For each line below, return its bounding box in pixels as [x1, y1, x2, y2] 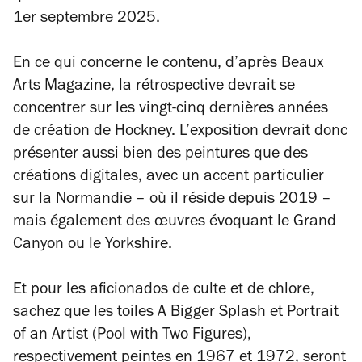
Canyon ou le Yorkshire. [13, 238, 172, 254]
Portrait [287, 305, 339, 322]
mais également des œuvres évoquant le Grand [13, 215, 336, 231]
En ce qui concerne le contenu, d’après [13, 57, 281, 73]
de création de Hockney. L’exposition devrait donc [13, 124, 347, 141]
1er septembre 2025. [13, 11, 160, 27]
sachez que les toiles [13, 305, 158, 322]
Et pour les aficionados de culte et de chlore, [13, 283, 314, 299]
